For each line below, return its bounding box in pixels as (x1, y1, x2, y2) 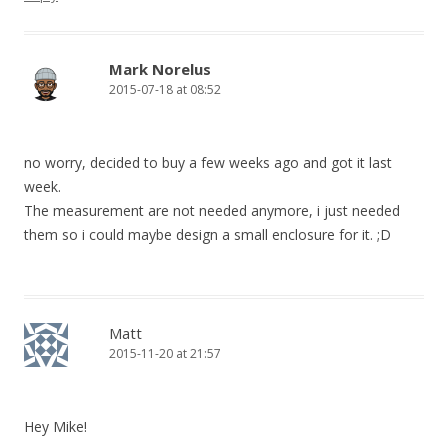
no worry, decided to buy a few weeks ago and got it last (24, 153, 392, 172)
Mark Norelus (109, 59, 211, 79)
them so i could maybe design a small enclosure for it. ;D (24, 225, 391, 244)
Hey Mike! (24, 417, 87, 436)
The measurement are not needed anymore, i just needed (24, 201, 400, 220)
